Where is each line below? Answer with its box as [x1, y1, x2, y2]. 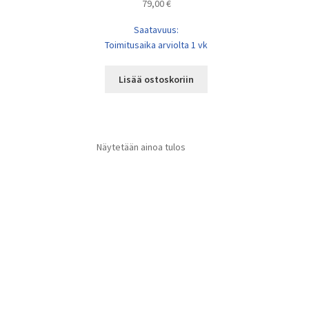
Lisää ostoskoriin [119, 73, 195, 86]
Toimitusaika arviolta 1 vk [105, 38, 208, 51]
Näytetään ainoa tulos [97, 140, 186, 153]
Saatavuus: [134, 23, 179, 36]
